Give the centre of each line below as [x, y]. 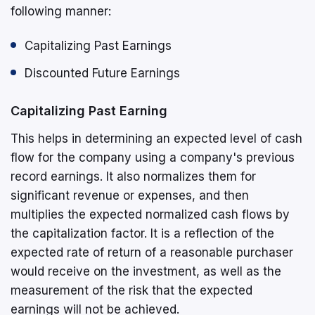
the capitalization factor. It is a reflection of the [142, 233]
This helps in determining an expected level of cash [156, 138]
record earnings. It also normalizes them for [133, 176]
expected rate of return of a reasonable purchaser [152, 252]
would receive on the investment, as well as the [146, 271]
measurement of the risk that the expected [131, 290]
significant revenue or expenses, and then [130, 195]
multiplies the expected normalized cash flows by [150, 214]
